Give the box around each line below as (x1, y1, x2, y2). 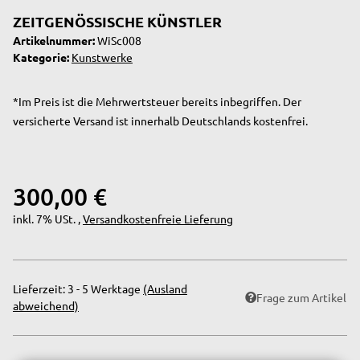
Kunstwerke (72, 49, 133, 64)
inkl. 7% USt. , (13, 211, 83, 226)
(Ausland (143, 281, 187, 297)
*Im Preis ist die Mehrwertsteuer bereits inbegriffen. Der (13, 93, 301, 108)
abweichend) (13, 298, 79, 313)
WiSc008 (97, 32, 141, 47)
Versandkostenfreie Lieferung (83, 211, 233, 226)
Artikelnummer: (13, 32, 97, 47)
